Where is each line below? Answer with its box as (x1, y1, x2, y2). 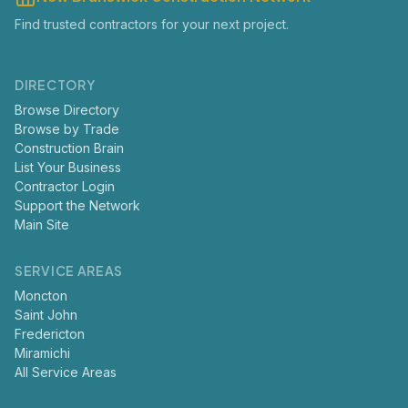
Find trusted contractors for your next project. (15, 16, 289, 32)
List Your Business (15, 159, 121, 175)
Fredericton (15, 326, 85, 342)
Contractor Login (15, 178, 115, 194)
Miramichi (15, 345, 70, 361)
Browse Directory (15, 102, 119, 117)
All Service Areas (15, 364, 117, 380)
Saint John (15, 307, 77, 322)
